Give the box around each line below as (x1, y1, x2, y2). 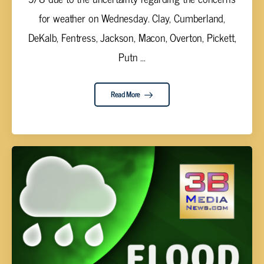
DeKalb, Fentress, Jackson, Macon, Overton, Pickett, (28, 28, 236, 47)
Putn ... (118, 48, 146, 66)
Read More (110, 88, 142, 101)
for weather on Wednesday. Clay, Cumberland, (38, 9, 226, 27)
